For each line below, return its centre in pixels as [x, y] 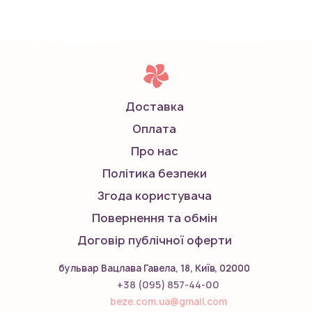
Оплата [155, 129]
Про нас [154, 151]
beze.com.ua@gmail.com [168, 302]
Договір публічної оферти [154, 241]
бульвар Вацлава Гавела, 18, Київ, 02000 [155, 268]
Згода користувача [154, 196]
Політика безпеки [154, 174]
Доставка [154, 107]
